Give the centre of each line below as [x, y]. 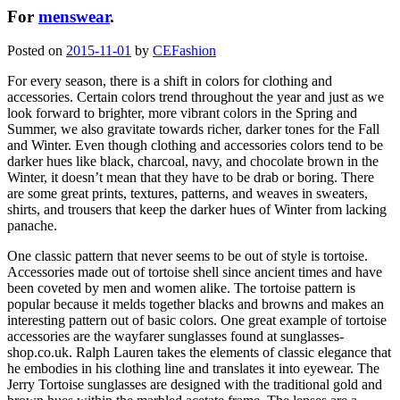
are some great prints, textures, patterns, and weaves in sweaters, [187, 194]
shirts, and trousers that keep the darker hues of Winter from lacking [197, 210]
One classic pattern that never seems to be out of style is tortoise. [187, 256]
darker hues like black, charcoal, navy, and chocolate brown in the [193, 162]
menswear [74, 16]
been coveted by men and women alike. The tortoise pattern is [181, 288]
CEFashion [184, 51]
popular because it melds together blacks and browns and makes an [196, 304]
